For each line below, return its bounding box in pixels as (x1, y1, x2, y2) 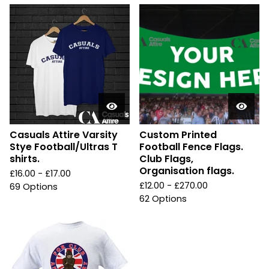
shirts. (10, 152, 40, 166)
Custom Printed (139, 128, 217, 142)
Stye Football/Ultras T (10, 140, 118, 154)
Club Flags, (139, 152, 193, 166)
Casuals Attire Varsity (10, 128, 118, 142)
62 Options (139, 193, 187, 205)
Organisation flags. (139, 164, 234, 178)
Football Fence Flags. (139, 140, 243, 154)
